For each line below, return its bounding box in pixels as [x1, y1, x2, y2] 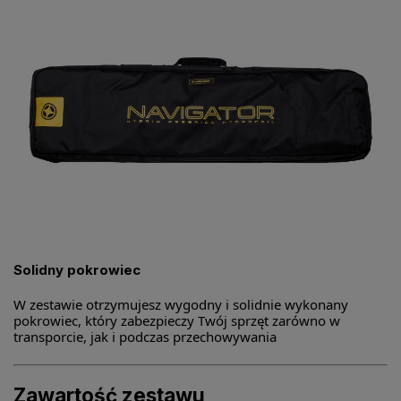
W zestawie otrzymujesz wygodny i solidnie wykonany [13, 294, 348, 313]
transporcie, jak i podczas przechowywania [13, 327, 277, 346]
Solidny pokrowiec [13, 260, 141, 278]
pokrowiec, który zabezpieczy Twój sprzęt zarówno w [13, 311, 340, 329]
